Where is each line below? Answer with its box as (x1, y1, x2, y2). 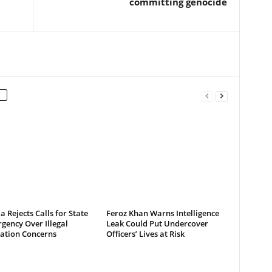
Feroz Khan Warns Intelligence (106, 207, 219, 219)
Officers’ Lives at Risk (106, 228, 185, 239)
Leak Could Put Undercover (106, 217, 208, 229)
